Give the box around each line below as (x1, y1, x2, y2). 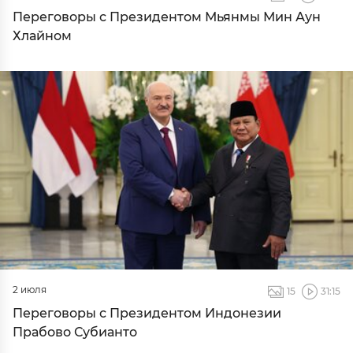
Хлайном (13, 28, 72, 43)
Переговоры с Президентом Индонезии (13, 306, 281, 321)
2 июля (13, 284, 46, 295)
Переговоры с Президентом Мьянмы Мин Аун (13, 9, 321, 24)
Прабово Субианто (13, 325, 137, 340)
